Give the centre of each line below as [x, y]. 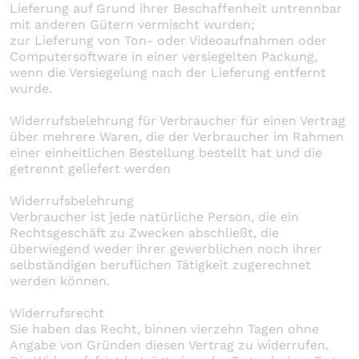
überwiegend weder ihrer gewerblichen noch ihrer [166, 248]
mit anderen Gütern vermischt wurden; [132, 24]
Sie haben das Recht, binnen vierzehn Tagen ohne [164, 329]
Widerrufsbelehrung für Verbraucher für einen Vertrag [177, 120]
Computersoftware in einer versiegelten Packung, [163, 56]
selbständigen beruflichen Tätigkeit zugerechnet [160, 264]
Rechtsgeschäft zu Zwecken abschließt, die [144, 232]
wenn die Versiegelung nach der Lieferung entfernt [168, 72]
